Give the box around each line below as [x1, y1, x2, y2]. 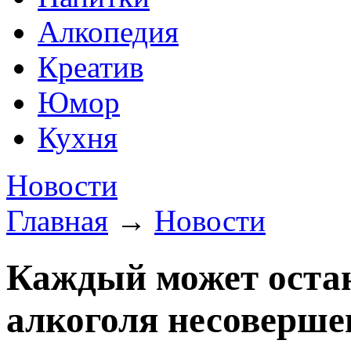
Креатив [38, 50, 143, 84]
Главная [6, 204, 108, 237]
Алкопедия [38, 15, 179, 49]
